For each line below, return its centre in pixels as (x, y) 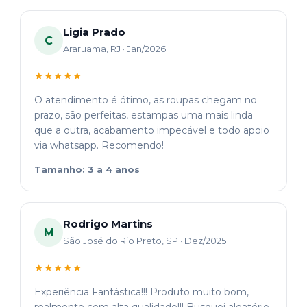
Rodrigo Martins (108, 224)
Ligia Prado (94, 32)
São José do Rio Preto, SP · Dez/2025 (145, 241)
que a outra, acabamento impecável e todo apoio (152, 131)
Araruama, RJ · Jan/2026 (114, 49)
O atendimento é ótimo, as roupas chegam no (146, 100)
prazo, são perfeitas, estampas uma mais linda (144, 115)
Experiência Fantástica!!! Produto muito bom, (142, 292)
